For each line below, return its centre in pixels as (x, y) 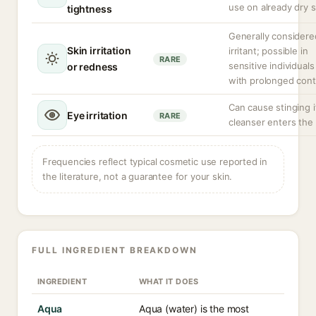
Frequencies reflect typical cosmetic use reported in (155, 162)
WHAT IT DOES (169, 281)
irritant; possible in (268, 51)
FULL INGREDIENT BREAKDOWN (115, 250)
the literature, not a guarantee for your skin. (138, 176)
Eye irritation (97, 115)
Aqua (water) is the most (194, 309)
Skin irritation (99, 50)
